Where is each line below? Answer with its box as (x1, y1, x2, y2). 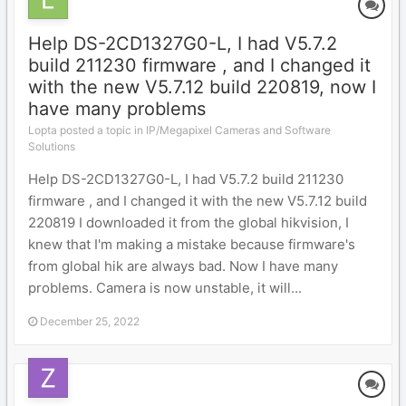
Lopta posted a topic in (28, 123, 146, 137)
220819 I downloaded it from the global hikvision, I (28, 214, 349, 231)
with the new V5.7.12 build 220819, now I (28, 76, 376, 98)
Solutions (28, 140, 75, 153)
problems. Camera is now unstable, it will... (28, 279, 302, 296)
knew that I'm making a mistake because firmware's (28, 236, 355, 253)
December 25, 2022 (40, 314, 140, 328)
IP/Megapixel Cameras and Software (146, 123, 331, 137)
